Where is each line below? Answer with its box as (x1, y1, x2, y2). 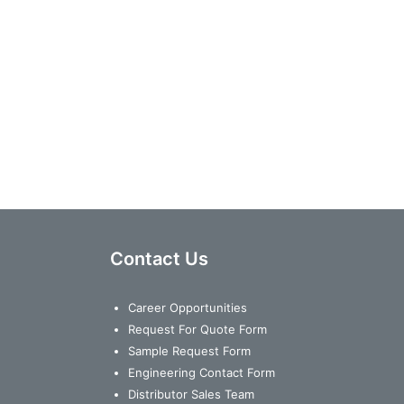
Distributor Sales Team (128, 386, 254, 401)
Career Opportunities (128, 299, 247, 315)
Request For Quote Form (128, 321, 267, 336)
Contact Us (110, 247, 208, 270)
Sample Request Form (128, 343, 251, 358)
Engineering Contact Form (128, 364, 275, 380)
